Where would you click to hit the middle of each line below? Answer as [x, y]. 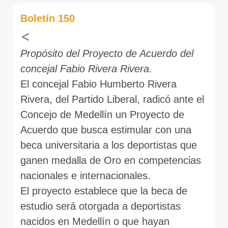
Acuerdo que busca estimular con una [106, 130]
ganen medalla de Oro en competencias [111, 160]
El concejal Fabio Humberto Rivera [98, 84]
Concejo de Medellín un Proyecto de [102, 114]
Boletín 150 [48, 18]
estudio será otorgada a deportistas [101, 206]
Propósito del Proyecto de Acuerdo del [107, 53]
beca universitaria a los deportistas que [109, 145]
